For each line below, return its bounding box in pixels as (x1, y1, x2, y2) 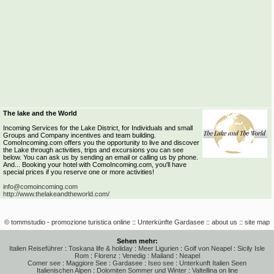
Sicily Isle (237, 245, 265, 252)
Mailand (150, 252, 174, 259)
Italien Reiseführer (9, 245, 63, 252)
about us (212, 218, 237, 226)
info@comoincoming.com (3, 183, 78, 190)
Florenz (94, 252, 117, 259)
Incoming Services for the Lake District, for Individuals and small (3, 124, 193, 131)
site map (245, 218, 270, 226)
